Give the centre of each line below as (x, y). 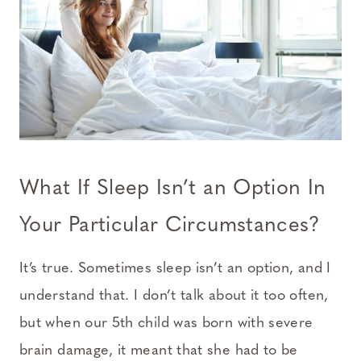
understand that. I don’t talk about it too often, (174, 297)
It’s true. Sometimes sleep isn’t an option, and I (175, 269)
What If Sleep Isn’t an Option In (173, 189)
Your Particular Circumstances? (170, 226)
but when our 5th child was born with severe (166, 324)
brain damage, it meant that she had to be (159, 351)
